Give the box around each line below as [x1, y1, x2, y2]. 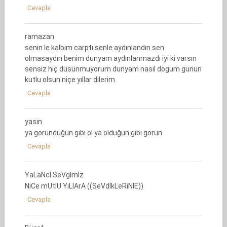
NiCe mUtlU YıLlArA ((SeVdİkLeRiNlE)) [24, 182, 143, 190]
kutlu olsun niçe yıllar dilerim [24, 75, 115, 84]
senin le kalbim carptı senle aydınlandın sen [24, 44, 164, 52]
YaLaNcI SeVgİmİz [24, 171, 84, 179]
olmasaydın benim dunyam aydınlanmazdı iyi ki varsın [24, 54, 197, 62]
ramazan [24, 32, 54, 41]
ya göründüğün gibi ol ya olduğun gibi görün [24, 129, 162, 137]
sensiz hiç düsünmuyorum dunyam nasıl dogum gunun [24, 65, 202, 73]
